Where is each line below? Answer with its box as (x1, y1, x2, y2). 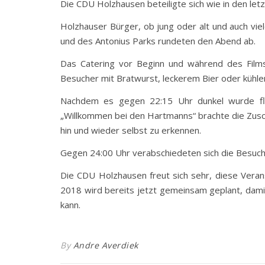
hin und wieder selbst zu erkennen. (60, 124, 201, 136)
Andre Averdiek (73, 240, 138, 251)
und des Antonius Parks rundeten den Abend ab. (60, 35, 256, 47)
